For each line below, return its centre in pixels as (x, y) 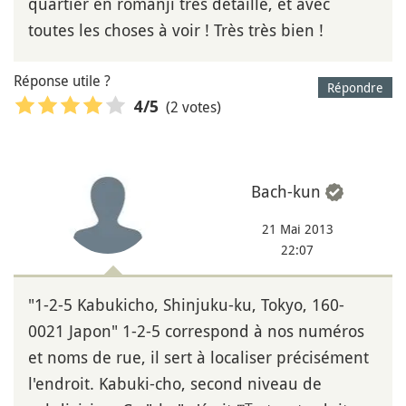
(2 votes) (193, 106)
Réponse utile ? (62, 81)
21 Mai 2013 (297, 229)
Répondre (355, 88)
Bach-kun (286, 192)
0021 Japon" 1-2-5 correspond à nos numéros (196, 331)
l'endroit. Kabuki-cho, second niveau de (175, 384)
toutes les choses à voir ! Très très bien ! (176, 30)
